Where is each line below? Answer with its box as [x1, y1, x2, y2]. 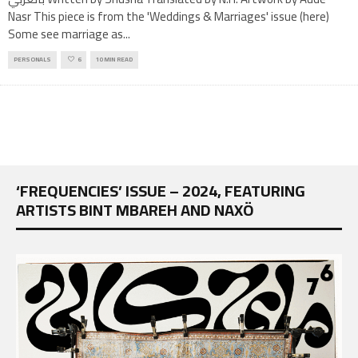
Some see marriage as [8, 22, 123, 46]
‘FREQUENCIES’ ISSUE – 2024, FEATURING [16, 176, 305, 206]
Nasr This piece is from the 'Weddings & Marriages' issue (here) [8, 5, 329, 29]
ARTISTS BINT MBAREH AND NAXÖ [16, 195, 254, 225]
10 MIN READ [96, 54, 133, 66]
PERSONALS [14, 54, 51, 66]
